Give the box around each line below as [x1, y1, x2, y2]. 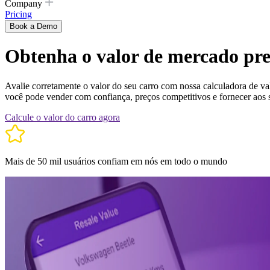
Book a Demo [10, 22, 57, 31]
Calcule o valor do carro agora [5, 111, 120, 122]
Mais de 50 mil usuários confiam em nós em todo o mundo [5, 155, 227, 166]
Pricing [5, 9, 32, 19]
